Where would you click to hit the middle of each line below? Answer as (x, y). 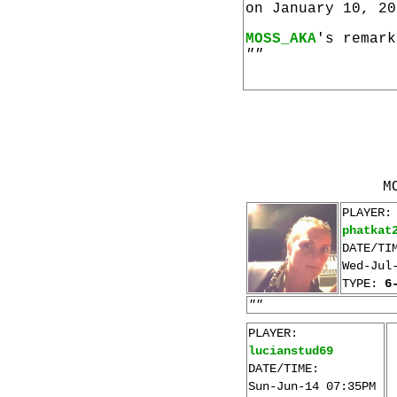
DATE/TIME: (284, 369)
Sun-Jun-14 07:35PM (312, 386)
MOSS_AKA (281, 39)
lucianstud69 (291, 351)
